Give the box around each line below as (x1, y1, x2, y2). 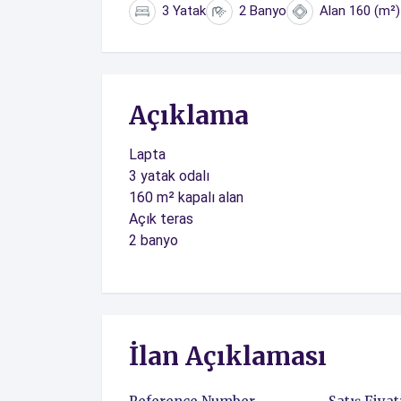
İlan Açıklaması (129, 340, 327, 372)
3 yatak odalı (129, 167, 209, 184)
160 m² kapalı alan (129, 189, 243, 206)
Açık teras (129, 210, 193, 227)
